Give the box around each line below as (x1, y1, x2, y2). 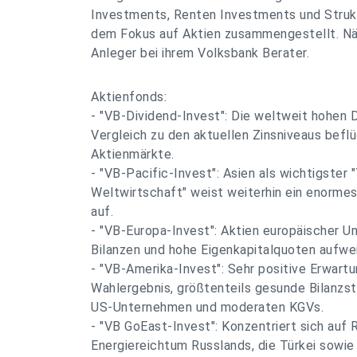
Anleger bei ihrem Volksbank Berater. (91, 45, 309, 61)
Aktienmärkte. (91, 147, 175, 162)
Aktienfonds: (91, 89, 167, 104)
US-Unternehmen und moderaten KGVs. (91, 300, 324, 315)
